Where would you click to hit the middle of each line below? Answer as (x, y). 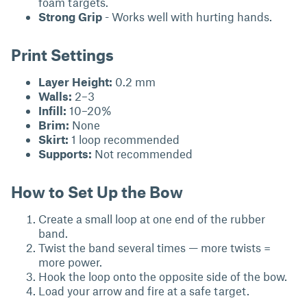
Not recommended (142, 153)
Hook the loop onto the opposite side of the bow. (163, 276)
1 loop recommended (124, 139)
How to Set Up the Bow (97, 192)
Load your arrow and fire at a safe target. (144, 291)
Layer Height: (75, 82)
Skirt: (53, 139)
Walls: (55, 96)
